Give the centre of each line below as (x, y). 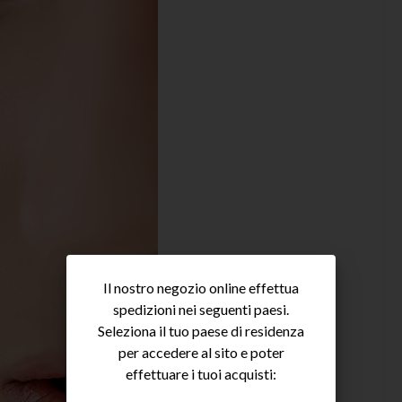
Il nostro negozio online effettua (201, 288)
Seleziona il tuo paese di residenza (201, 331)
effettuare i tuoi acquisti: (201, 374)
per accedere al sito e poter (201, 352)
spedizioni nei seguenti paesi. (201, 309)
